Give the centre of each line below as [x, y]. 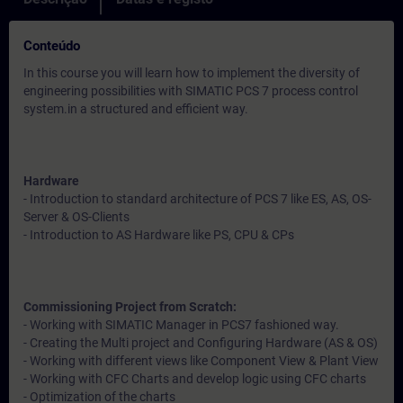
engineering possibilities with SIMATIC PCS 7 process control [191, 91]
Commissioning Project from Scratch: [130, 307]
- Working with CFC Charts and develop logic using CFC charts [195, 379]
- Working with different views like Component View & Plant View [201, 361]
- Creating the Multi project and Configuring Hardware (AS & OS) [201, 343]
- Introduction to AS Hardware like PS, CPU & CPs [159, 235]
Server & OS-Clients [76, 217]
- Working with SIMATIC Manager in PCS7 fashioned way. [181, 325]
